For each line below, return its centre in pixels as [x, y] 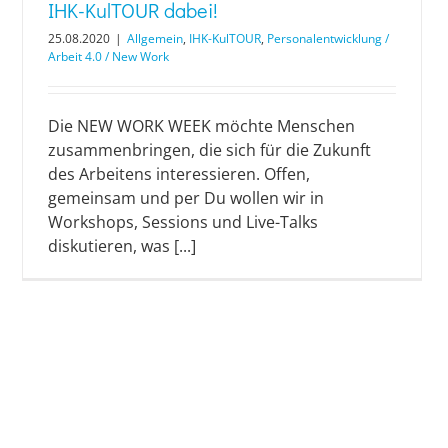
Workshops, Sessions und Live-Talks [183, 222]
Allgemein [155, 39]
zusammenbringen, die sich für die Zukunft [209, 150]
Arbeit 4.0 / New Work [108, 57]
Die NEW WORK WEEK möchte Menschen [201, 126]
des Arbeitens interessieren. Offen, [179, 174]
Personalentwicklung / [328, 39]
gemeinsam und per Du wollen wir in [186, 198]
